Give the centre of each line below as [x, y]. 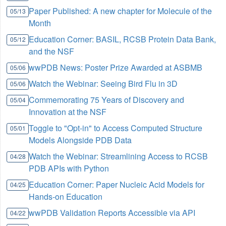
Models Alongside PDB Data [80, 140]
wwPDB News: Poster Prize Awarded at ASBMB [116, 67]
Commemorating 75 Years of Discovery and [107, 100]
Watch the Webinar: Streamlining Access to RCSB [119, 156]
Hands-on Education [66, 196]
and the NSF [52, 51]
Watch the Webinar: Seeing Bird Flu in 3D [103, 83]
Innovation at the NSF [68, 112]
